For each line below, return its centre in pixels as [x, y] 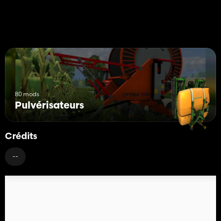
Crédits [21, 137]
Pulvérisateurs [49, 106]
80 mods [27, 94]
